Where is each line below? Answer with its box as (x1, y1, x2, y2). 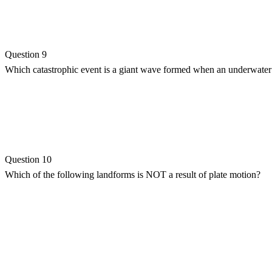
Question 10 (5, 154, 52, 165)
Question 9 (5, 49, 47, 59)
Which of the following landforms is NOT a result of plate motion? (5, 169, 260, 180)
